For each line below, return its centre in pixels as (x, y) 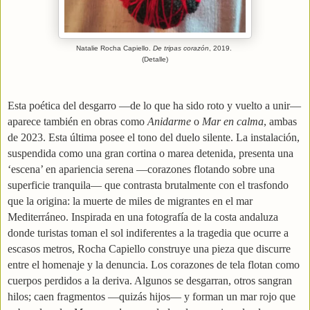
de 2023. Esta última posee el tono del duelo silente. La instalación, (154, 138)
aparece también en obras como (77, 122)
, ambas (280, 122)
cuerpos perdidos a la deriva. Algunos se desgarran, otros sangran (150, 281)
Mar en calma (233, 122)
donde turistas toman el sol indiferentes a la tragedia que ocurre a (148, 233)
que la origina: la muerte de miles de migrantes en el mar (130, 201)
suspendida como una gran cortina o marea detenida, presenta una (151, 154)
